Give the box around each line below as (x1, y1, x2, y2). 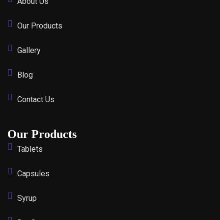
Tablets (17, 144, 43, 154)
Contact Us (17, 94, 55, 104)
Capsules (17, 168, 50, 178)
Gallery (17, 45, 41, 55)
